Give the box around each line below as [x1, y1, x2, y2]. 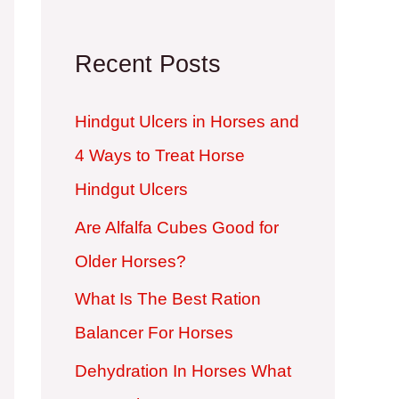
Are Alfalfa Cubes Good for [75, 217, 279, 237]
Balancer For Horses [75, 323, 233, 343]
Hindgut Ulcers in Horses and [75, 111, 299, 131]
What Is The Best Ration [75, 289, 261, 309]
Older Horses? [75, 251, 186, 271]
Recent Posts [75, 51, 221, 77]
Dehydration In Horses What [75, 362, 291, 381]
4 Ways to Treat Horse [75, 145, 245, 165]
